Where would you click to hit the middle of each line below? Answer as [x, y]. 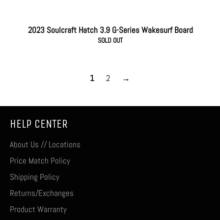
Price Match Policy [40, 161]
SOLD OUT [110, 41]
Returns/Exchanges [42, 193]
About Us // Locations [45, 145]
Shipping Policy [35, 177]
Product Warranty [38, 209]
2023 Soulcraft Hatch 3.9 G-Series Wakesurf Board [110, 30]
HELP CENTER [39, 124]
